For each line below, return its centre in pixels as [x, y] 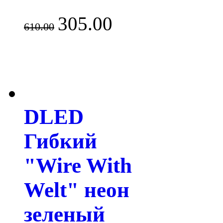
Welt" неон [77, 190]
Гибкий [60, 141]
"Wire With [78, 166]
